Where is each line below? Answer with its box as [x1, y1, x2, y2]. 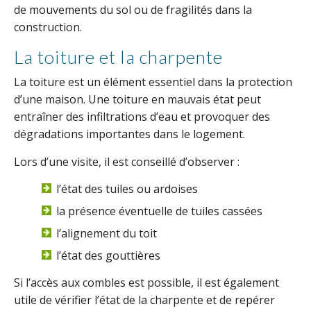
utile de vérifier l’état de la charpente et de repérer [14, 292, 275, 308]
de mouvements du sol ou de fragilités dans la [14, 2, 252, 17]
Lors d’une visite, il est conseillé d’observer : [14, 154, 239, 169]
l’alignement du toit [56, 226, 157, 241]
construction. [14, 19, 82, 35]
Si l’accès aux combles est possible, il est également [14, 275, 279, 290]
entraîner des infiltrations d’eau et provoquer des [14, 109, 270, 124]
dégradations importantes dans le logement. [14, 126, 245, 142]
